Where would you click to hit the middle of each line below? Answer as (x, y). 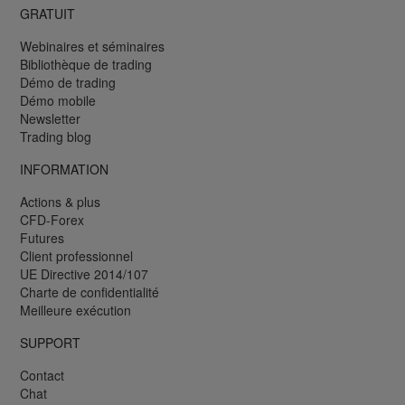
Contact (42, 376)
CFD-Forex (52, 220)
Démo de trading (68, 83)
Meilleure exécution (75, 311)
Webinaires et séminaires (92, 47)
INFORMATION (64, 170)
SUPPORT (50, 343)
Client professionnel (76, 256)
